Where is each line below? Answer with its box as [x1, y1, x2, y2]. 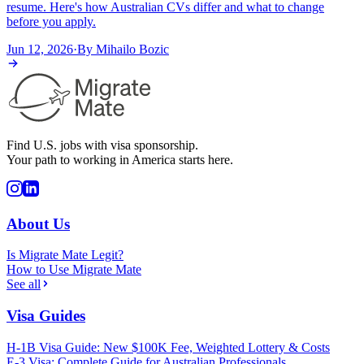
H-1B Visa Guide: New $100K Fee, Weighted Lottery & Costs [6, 340, 330, 354]
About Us [6, 214, 70, 232]
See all [6, 277, 41, 292]
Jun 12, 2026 [6, 41, 73, 56]
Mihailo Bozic [96, 41, 169, 56]
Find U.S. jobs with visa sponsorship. [6, 137, 198, 152]
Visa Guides [6, 307, 85, 324]
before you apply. [6, 14, 96, 28]
